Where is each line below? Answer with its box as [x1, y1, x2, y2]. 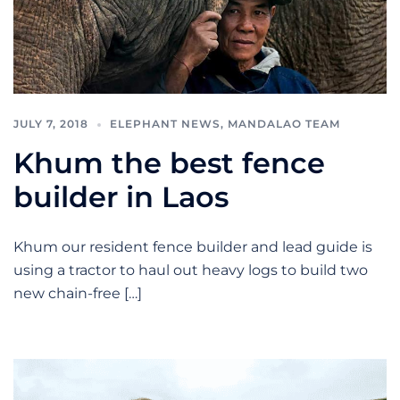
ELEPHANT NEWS [110, 117, 221, 131]
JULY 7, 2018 [13, 117, 88, 131]
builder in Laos [13, 179, 229, 215]
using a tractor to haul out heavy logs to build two [13, 262, 368, 279]
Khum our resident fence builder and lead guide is [13, 238, 372, 256]
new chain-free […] [13, 285, 142, 303]
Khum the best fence [13, 146, 325, 181]
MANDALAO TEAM [228, 117, 340, 131]
